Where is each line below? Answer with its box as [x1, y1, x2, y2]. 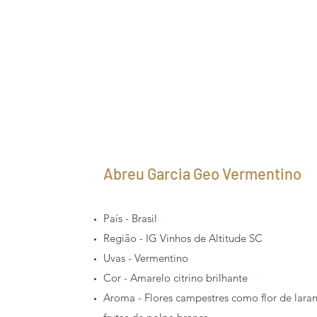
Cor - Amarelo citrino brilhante [103, 271, 248, 284]
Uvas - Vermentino [103, 251, 188, 265]
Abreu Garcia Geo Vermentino [103, 164, 301, 183]
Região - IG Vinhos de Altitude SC [103, 231, 263, 245]
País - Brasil [103, 212, 157, 225]
